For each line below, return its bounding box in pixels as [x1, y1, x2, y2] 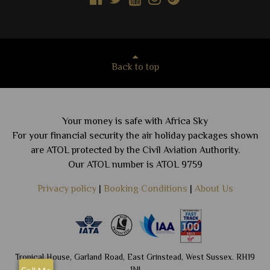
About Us [194, 182, 233, 198]
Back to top [111, 60, 159, 76]
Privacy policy [37, 182, 96, 198]
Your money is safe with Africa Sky [62, 115, 208, 130]
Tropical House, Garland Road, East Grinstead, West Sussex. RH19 [15, 251, 255, 265]
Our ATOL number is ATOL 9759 [67, 158, 202, 174]
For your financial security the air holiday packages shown [11, 129, 259, 145]
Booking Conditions [103, 182, 187, 198]
